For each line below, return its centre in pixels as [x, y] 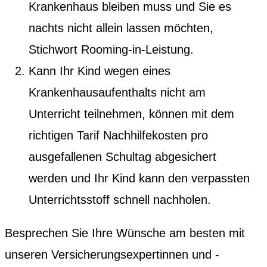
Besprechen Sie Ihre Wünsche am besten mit [125, 233]
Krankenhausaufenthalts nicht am [117, 92]
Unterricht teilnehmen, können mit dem [131, 114]
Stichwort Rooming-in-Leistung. [111, 49]
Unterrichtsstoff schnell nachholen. [120, 199]
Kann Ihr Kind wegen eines [100, 71]
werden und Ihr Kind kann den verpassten [139, 178]
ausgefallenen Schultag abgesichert [122, 156]
